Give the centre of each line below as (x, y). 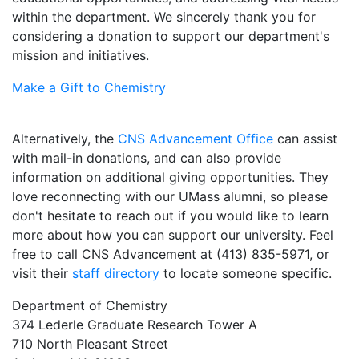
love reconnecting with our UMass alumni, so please (170, 196)
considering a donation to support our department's (171, 36)
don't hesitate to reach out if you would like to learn (170, 215)
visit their (42, 273)
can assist (305, 138)
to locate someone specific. (246, 273)
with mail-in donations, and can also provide (147, 157)
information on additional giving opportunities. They (170, 177)
